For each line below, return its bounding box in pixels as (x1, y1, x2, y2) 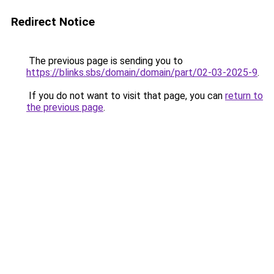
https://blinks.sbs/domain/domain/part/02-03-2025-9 (26, 67, 257, 78)
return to (225, 90, 263, 102)
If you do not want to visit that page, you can (26, 90, 225, 102)
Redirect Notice (11, 15, 95, 29)
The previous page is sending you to (26, 55, 183, 67)
